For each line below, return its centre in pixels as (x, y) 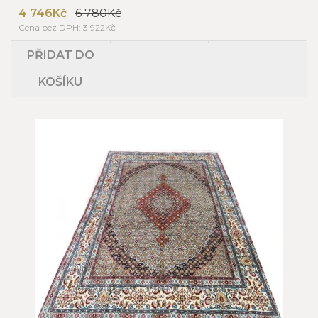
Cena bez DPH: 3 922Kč (67, 27)
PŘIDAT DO (60, 55)
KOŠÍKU (61, 82)
